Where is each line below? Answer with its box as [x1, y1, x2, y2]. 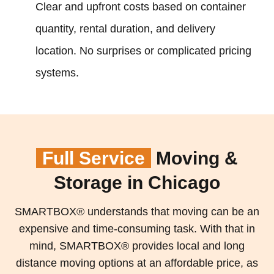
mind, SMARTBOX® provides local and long [29, 240, 245, 253]
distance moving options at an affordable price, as [16, 257, 258, 270]
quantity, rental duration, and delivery [35, 23, 215, 35]
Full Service [42, 148, 145, 169]
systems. [35, 67, 79, 80]
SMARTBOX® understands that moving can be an [15, 206, 259, 218]
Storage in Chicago [54, 172, 220, 193]
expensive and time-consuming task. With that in [19, 223, 255, 235]
